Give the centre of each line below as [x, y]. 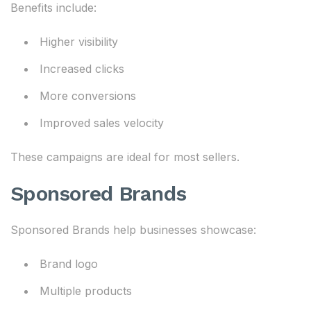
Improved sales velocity [102, 123]
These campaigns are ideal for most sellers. [125, 157]
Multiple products [86, 291]
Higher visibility [79, 42]
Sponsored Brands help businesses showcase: [133, 230]
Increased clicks [82, 69]
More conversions [88, 96]
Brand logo [69, 264]
